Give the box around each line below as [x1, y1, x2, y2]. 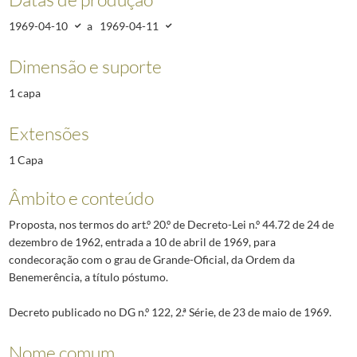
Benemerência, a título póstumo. [8, 270, 168, 284]
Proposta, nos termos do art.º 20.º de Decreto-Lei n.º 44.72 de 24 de [8, 218, 334, 232]
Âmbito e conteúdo [8, 186, 154, 210]
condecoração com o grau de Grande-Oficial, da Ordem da [8, 253, 295, 267]
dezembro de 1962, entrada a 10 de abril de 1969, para [8, 235, 276, 249]
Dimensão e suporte [8, 54, 162, 77]
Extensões [8, 122, 89, 145]
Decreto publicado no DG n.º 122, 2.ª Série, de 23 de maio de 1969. [8, 304, 331, 319]
